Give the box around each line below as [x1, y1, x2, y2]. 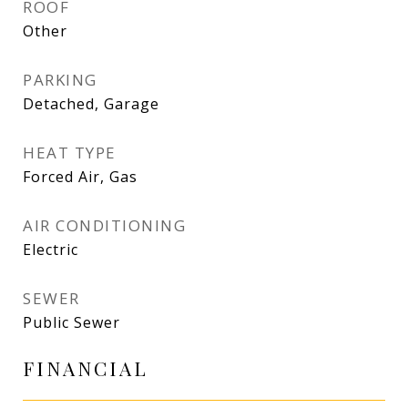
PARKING [23, 69, 97, 90]
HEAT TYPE [23, 142, 117, 163]
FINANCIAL [23, 355, 148, 381]
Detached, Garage [23, 94, 159, 114]
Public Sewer [23, 312, 120, 332]
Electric [23, 240, 78, 260]
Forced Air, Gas [23, 167, 138, 187]
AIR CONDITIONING [23, 215, 186, 236]
